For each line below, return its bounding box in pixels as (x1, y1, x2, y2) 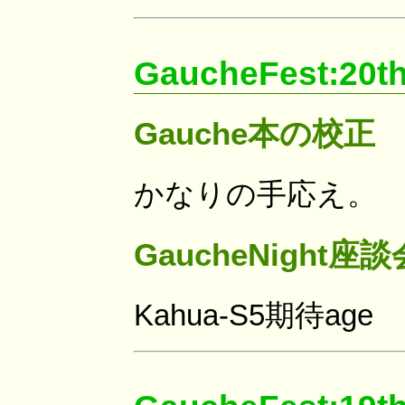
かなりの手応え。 (134, 176, 377, 211)
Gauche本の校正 (134, 116, 375, 152)
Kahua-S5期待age (134, 297, 373, 332)
